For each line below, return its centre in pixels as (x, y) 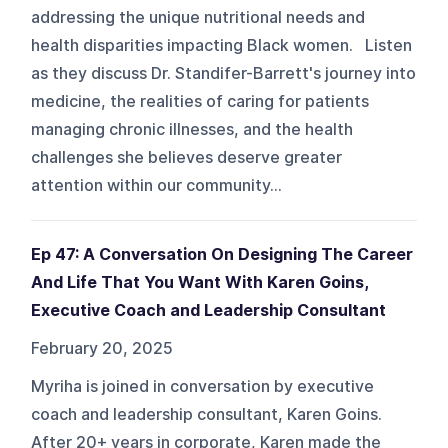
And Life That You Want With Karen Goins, (200, 282)
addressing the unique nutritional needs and (198, 17)
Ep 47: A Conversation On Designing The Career (222, 254)
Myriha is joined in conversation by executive (203, 386)
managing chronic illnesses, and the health (192, 129)
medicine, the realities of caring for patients (200, 101)
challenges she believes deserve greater (187, 157)
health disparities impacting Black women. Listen (222, 45)
